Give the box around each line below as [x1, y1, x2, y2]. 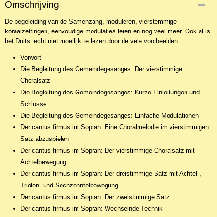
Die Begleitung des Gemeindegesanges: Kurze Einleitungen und [20, 89, 200, 96]
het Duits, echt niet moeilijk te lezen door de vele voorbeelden [5, 37, 178, 45]
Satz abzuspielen [20, 135, 69, 142]
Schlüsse [20, 100, 46, 108]
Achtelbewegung [20, 158, 66, 166]
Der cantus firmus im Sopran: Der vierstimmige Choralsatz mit [20, 147, 195, 154]
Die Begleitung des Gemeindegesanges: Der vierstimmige [20, 65, 182, 73]
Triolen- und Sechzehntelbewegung [20, 182, 118, 189]
